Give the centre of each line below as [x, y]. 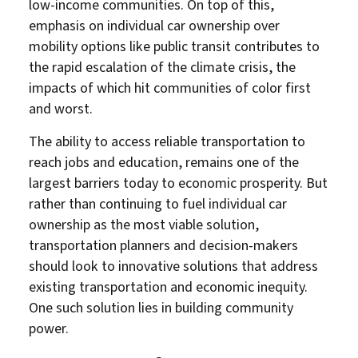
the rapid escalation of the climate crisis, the [162, 67]
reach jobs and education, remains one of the [164, 162]
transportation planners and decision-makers [163, 245]
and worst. [61, 109]
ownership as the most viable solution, [144, 225]
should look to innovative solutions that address [173, 266]
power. [49, 328]
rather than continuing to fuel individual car [158, 204]
